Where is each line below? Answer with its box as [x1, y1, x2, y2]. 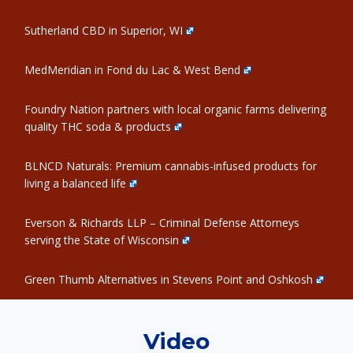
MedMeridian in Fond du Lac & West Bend [24, 62, 240, 77]
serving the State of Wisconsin [24, 232, 179, 247]
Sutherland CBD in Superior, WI [24, 23, 183, 38]
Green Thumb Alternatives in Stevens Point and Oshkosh [24, 272, 313, 287]
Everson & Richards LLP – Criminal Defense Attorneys [24, 215, 299, 230]
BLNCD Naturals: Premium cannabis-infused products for [24, 158, 317, 173]
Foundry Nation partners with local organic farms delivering [24, 102, 326, 117]
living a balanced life [24, 176, 126, 191]
